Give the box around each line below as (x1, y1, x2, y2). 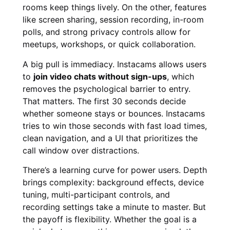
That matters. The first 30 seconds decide (23, 95, 186, 106)
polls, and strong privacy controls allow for (23, 27, 190, 37)
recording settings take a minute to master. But (23, 202, 206, 213)
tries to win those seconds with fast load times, (23, 120, 207, 131)
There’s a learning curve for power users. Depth (23, 165, 207, 176)
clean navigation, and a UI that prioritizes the (23, 132, 198, 143)
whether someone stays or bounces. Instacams (23, 108, 205, 119)
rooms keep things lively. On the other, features (23, 2, 206, 13)
